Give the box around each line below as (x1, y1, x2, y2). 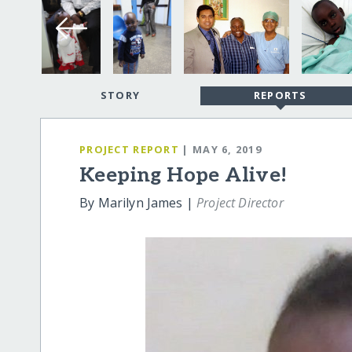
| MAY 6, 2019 (181, 141, 262, 156)
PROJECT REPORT (79, 141, 179, 156)
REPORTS (253, 88, 307, 103)
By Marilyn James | (79, 194, 197, 212)
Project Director (196, 194, 284, 212)
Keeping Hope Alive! (79, 163, 288, 189)
